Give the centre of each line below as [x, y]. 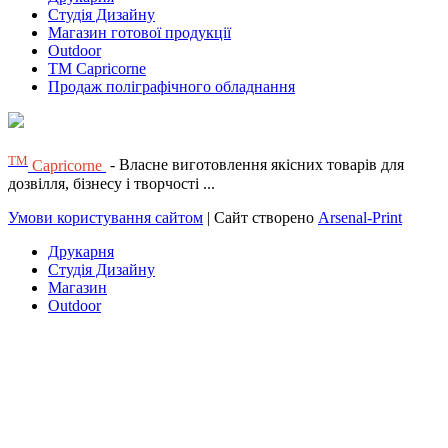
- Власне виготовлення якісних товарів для [255, 165]
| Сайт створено [260, 217]
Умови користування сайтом [105, 217]
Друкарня [81, 251]
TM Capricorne [97, 69]
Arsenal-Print [360, 217]
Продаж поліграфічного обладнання [171, 87]
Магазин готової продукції [139, 33]
